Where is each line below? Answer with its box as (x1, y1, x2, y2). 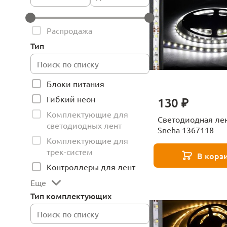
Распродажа (47, 25, 92, 35)
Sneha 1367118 (158, 125, 214, 135)
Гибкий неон (47, 94, 95, 104)
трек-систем (47, 146, 93, 157)
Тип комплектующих (30, 190, 111, 201)
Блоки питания (47, 79, 104, 89)
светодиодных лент (47, 120, 122, 130)
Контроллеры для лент (47, 162, 135, 172)
